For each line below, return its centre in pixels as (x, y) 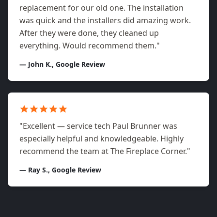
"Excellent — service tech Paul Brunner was (98, 126)
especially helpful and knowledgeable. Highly (101, 139)
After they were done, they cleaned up (89, 33)
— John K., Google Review (62, 64)
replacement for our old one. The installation (101, 8)
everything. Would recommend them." (90, 46)
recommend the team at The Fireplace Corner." (105, 151)
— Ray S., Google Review (60, 170)
